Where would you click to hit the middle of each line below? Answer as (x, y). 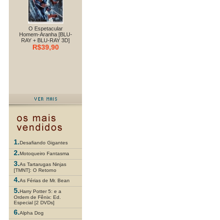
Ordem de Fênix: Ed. (37, 197)
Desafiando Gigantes (44, 143)
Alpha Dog (32, 213)
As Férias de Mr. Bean (45, 180)
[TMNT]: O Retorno (35, 170)
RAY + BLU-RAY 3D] (45, 40)
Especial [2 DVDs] (34, 203)
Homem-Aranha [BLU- (45, 34)
